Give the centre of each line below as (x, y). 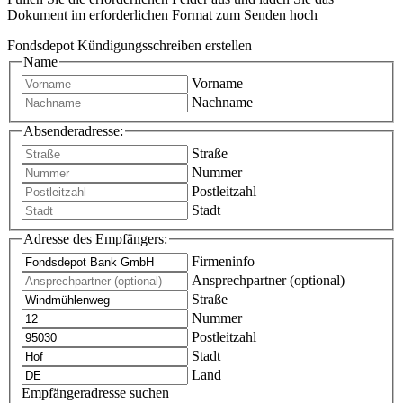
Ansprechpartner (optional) (268, 280)
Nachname (222, 103)
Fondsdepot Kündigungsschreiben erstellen (130, 45)
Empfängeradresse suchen (95, 392)
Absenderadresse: (73, 131)
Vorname (217, 84)
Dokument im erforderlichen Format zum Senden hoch (162, 14)
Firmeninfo (223, 261)
